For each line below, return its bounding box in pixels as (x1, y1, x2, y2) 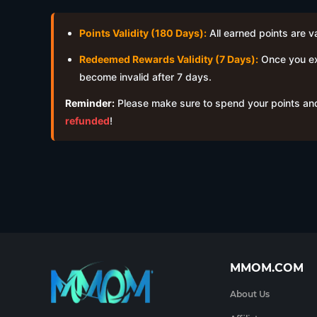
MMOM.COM (230, 261, 304, 275)
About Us (230, 289, 270, 299)
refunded (65, 115, 110, 127)
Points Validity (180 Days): (79, 27, 207, 39)
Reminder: (65, 97, 115, 109)
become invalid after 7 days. (79, 71, 212, 83)
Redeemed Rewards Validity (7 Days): (79, 53, 258, 65)
